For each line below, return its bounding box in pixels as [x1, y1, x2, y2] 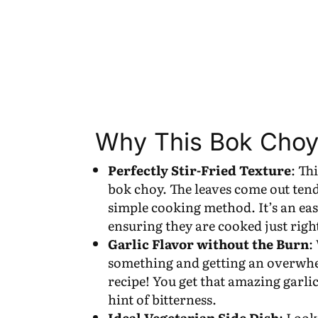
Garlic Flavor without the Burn [108, 234, 309, 253]
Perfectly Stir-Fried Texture [108, 160, 292, 180]
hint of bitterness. [108, 289, 217, 309]
